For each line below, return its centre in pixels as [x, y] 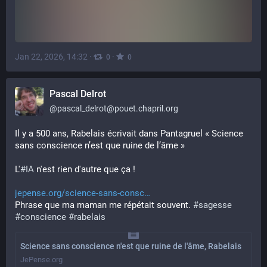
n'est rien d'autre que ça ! [85, 169]
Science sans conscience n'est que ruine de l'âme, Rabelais [131, 246]
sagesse [215, 205]
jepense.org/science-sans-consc [80, 193]
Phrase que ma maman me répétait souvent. [104, 205]
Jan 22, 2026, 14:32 [51, 56]
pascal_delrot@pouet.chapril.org [118, 108]
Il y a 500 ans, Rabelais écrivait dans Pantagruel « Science [129, 133]
